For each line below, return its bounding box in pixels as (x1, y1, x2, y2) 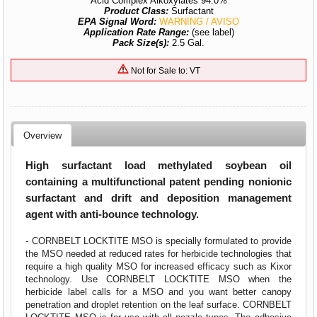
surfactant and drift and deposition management (25, 191, 292, 204)
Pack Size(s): (113, 38, 169, 48)
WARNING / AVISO (159, 16, 239, 27)
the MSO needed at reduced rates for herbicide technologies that (25, 248, 292, 259)
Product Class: (103, 6, 168, 16)
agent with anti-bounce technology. (25, 207, 200, 220)
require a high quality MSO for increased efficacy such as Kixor (25, 260, 292, 272)
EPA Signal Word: (78, 16, 159, 27)
